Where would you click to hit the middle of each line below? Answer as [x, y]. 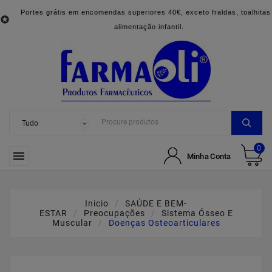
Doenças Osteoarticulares [164, 223]
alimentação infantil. [149, 27]
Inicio [97, 203]
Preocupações [114, 213]
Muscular [72, 223]
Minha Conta [209, 156]
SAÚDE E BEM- [156, 203]
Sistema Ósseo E [197, 213]
